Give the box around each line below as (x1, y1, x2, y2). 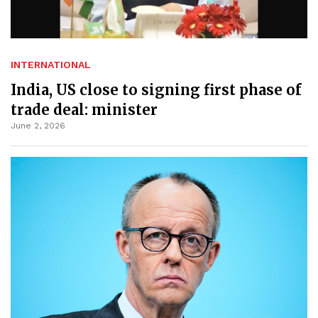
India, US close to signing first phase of (11, 81, 302, 99)
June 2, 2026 (11, 121, 65, 131)
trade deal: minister (11, 101, 158, 119)
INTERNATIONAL (11, 59, 91, 71)
